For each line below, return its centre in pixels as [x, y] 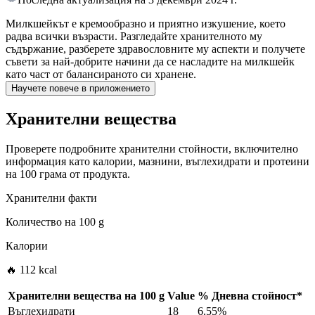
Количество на [41, 222]
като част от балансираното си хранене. [101, 75]
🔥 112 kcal [31, 270]
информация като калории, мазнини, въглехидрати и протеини [157, 162]
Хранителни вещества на [72, 296]
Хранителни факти [51, 198]
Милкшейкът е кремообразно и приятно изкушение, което [146, 24]
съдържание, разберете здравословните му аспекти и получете [155, 49]
